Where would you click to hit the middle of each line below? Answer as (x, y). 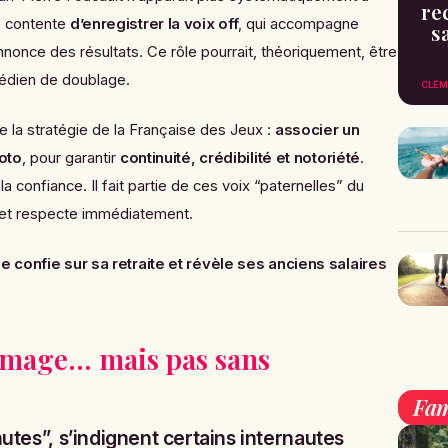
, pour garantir (70, 157)
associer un (317, 129)
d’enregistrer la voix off (154, 23)
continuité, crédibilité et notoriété (240, 157)
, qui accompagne (299, 23)
